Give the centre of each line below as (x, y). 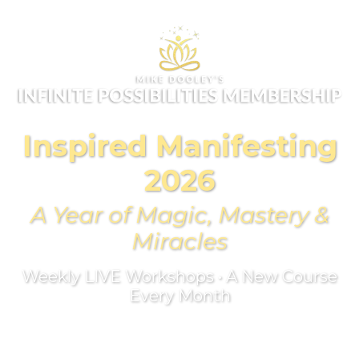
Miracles (179, 241)
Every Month (179, 295)
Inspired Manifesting (179, 145)
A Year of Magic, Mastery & (179, 214)
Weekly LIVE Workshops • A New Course (179, 276)
